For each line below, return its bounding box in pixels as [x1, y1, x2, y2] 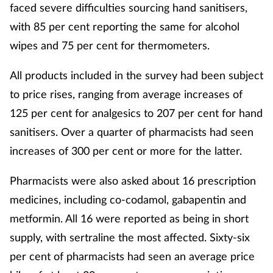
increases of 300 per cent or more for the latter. [10, 144, 242, 158]
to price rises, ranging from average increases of [10, 87, 243, 101]
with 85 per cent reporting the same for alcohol [10, 19, 239, 34]
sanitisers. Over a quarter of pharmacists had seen [10, 125, 253, 139]
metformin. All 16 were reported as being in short [10, 211, 249, 225]
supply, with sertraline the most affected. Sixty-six [10, 230, 250, 244]
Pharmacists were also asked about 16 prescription [10, 174, 256, 188]
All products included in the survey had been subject [10, 68, 263, 82]
